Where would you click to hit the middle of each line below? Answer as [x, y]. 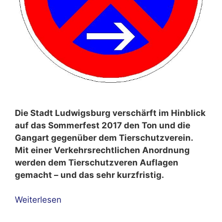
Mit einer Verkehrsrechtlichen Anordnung [102, 150]
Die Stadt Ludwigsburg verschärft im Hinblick [110, 113]
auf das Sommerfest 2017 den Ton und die [103, 125]
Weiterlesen [38, 200]
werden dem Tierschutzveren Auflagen [97, 162]
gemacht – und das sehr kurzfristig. [89, 175]
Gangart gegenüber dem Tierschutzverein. [104, 138]
